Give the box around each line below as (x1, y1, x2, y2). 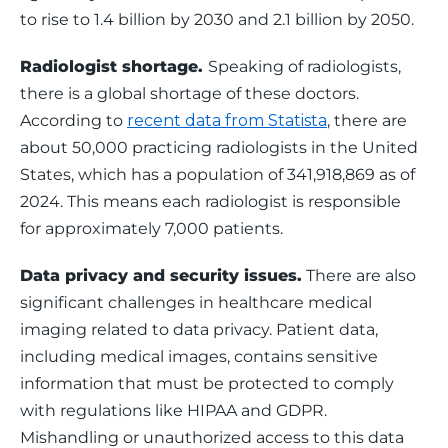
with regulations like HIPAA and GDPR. (20, 401, 331, 420)
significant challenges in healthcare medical (20, 293, 376, 312)
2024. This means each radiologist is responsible (20, 192, 405, 211)
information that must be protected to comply (20, 374, 398, 393)
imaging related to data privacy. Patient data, (20, 320, 382, 339)
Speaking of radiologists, (208, 57, 405, 76)
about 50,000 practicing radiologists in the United (20, 138, 422, 157)
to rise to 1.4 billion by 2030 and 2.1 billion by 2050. (20, 10, 414, 29)
